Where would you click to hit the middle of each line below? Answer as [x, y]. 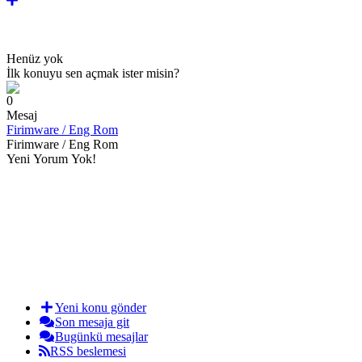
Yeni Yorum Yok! [51, 158]
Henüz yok [35, 58]
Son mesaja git [92, 322]
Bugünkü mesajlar [101, 336]
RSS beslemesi [88, 351]
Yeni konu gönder [101, 307]
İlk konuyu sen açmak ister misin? [93, 73]
